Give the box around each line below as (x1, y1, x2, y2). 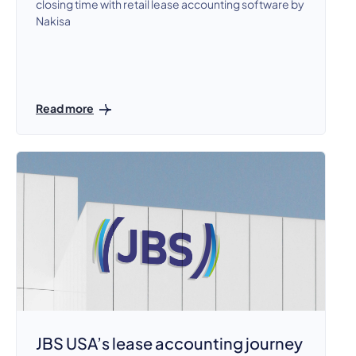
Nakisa (36, 13, 71, 28)
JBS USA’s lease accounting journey (36, 333, 303, 354)
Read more (36, 100, 94, 115)
